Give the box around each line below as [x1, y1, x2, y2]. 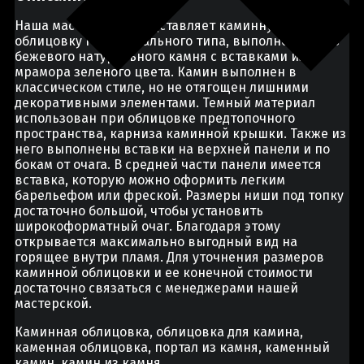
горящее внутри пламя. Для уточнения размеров [15, 249, 324, 266]
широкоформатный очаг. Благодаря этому [15, 219, 280, 235]
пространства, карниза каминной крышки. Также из [15, 126, 346, 142]
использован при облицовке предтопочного [15, 110, 295, 127]
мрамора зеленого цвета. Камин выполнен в [15, 64, 297, 80]
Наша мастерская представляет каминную [15, 18, 284, 34]
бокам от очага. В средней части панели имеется [15, 157, 322, 173]
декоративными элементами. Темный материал [15, 95, 315, 111]
